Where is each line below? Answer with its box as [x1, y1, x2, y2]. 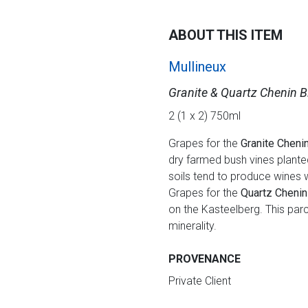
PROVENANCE [168, 252, 241, 265]
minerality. [168, 219, 217, 232]
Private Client [168, 274, 231, 287]
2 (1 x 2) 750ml [168, 109, 241, 122]
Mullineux [168, 58, 226, 75]
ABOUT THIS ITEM [168, 27, 283, 43]
